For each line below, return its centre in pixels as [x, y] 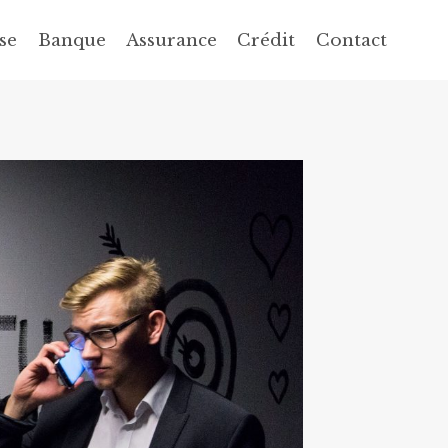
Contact [351, 40]
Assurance [172, 40]
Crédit [266, 40]
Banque [71, 40]
